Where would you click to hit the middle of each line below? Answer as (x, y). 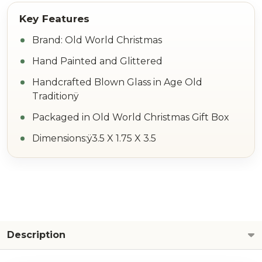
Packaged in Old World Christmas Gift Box (131, 117)
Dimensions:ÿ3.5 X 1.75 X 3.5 (94, 138)
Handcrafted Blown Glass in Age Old (117, 82)
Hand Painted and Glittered (97, 61)
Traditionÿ (55, 96)
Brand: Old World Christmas (97, 40)
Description (36, 235)
